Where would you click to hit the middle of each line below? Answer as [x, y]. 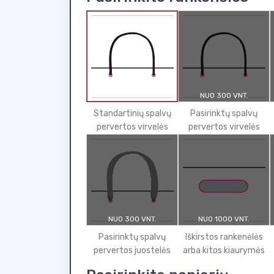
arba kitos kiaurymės [224, 250]
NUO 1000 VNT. [224, 219]
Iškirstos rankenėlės [224, 237]
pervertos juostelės [132, 250]
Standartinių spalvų [132, 113]
